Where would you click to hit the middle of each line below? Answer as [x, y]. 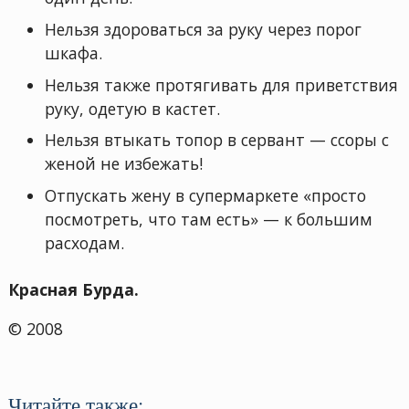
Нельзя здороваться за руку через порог [203, 29]
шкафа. [73, 52]
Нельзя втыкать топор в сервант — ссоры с [216, 140]
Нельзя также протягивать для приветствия [221, 84]
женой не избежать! [123, 164]
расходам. [84, 243]
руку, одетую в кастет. [132, 108]
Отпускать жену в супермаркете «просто [205, 196]
